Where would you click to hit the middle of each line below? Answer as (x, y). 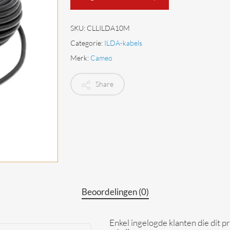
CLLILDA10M (108, 28)
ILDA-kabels (123, 43)
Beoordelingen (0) (115, 192)
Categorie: (87, 43)
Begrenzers (38, 13)
